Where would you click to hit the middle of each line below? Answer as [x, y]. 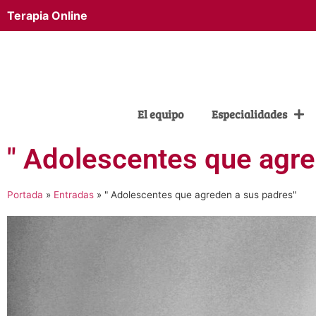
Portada [25, 194]
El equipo [160, 114]
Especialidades [249, 114]
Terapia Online [47, 16]
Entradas [74, 194]
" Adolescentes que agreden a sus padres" [200, 194]
